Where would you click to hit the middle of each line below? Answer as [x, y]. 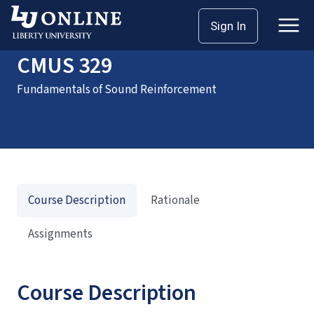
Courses [68, 20]
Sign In [228, 26]
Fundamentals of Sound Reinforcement [117, 90]
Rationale [175, 200]
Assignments [60, 234]
